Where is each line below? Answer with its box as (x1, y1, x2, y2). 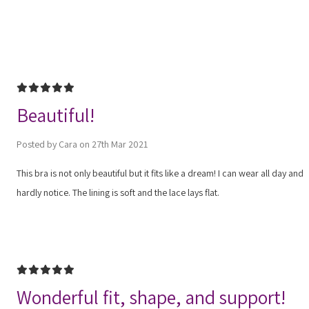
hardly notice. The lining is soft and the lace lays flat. (17, 186, 219, 199)
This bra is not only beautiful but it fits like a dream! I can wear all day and (17, 166, 303, 179)
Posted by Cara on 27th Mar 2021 (17, 137, 148, 150)
